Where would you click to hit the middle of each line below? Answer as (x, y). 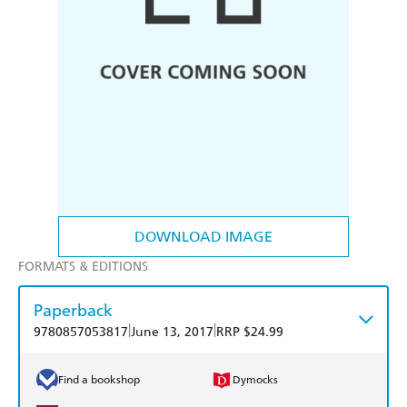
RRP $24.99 (250, 333)
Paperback (73, 311)
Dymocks (255, 380)
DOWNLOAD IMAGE (203, 237)
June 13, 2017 (172, 333)
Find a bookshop (99, 380)
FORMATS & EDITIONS (83, 267)
